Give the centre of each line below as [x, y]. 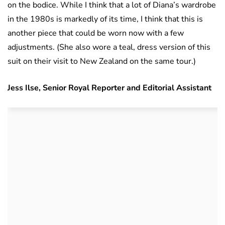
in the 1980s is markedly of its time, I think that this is [105, 19]
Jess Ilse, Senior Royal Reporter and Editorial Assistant [109, 88]
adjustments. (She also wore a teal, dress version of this [109, 47]
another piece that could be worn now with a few [96, 33]
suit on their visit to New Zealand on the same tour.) [103, 61]
